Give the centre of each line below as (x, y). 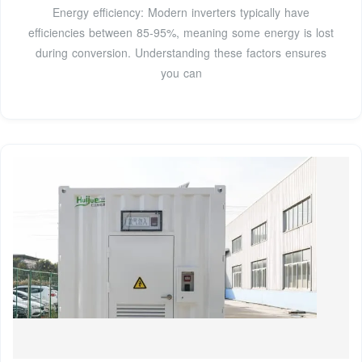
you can (181, 73)
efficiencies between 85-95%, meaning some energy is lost (181, 33)
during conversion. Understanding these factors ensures (181, 53)
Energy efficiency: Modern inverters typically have (181, 13)
